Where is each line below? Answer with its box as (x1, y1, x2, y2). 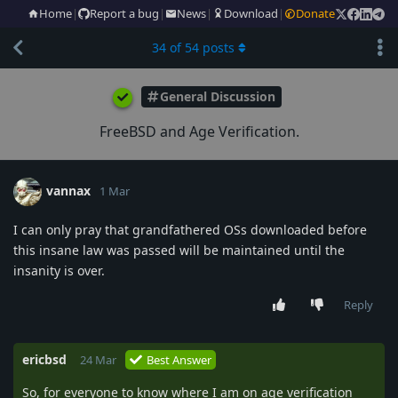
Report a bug (90, 5, 159, 21)
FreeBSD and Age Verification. (99, 121, 299, 141)
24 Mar (80, 351, 116, 368)
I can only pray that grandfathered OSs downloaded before (13, 220, 367, 238)
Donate (296, 5, 335, 21)
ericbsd (22, 350, 67, 368)
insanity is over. (13, 261, 105, 279)
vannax (46, 181, 91, 199)
